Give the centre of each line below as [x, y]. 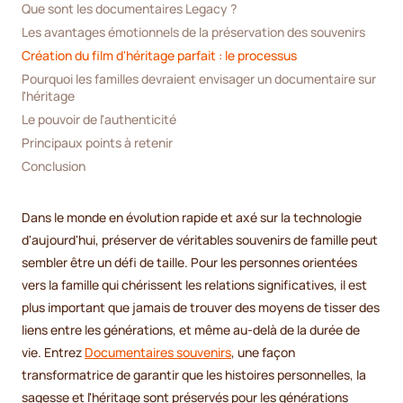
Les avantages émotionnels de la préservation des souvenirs [193, 31]
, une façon [263, 353]
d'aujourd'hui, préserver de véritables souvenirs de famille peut [200, 240]
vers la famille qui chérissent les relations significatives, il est [194, 285]
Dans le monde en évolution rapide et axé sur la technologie [192, 218]
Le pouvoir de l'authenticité [99, 119]
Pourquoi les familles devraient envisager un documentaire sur [199, 78]
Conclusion [54, 166]
